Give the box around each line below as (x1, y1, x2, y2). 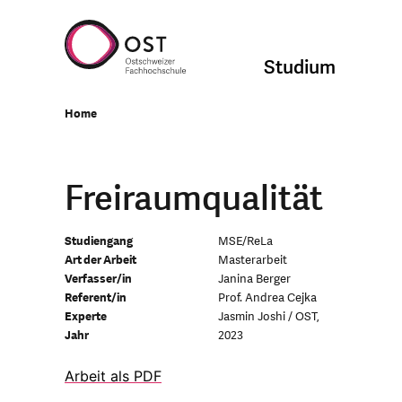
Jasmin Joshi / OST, (217, 309, 319, 325)
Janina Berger (217, 271, 291, 287)
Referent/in (65, 290, 127, 306)
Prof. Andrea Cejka (217, 290, 317, 306)
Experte (65, 309, 107, 325)
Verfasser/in (65, 271, 132, 287)
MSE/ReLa (217, 233, 273, 249)
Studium (264, 54, 336, 81)
